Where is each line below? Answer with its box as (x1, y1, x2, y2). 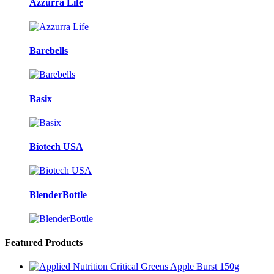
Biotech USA (29, 141, 83, 152)
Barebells (29, 45, 68, 56)
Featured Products (5, 237, 83, 248)
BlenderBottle (29, 189, 87, 200)
